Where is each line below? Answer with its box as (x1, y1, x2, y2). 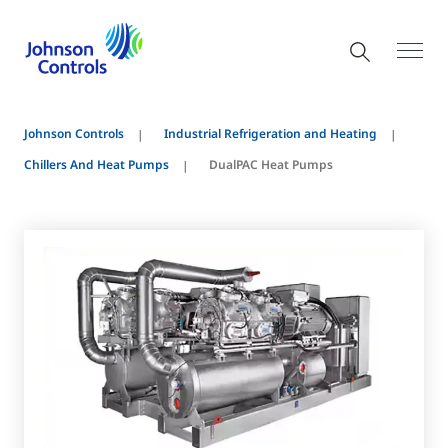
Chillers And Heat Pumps (24, 156, 169, 173)
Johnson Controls (24, 125, 124, 142)
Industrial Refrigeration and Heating (164, 125, 377, 142)
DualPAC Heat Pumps (209, 156, 333, 173)
